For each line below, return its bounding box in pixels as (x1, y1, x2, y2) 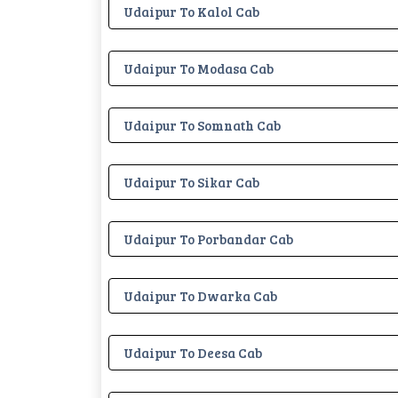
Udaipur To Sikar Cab (123, 172, 259, 191)
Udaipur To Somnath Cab (123, 115, 281, 134)
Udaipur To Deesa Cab (123, 343, 262, 362)
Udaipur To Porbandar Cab (123, 229, 293, 248)
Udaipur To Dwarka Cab (123, 286, 277, 305)
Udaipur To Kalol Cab (123, 2, 259, 20)
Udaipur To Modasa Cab (123, 59, 274, 77)
